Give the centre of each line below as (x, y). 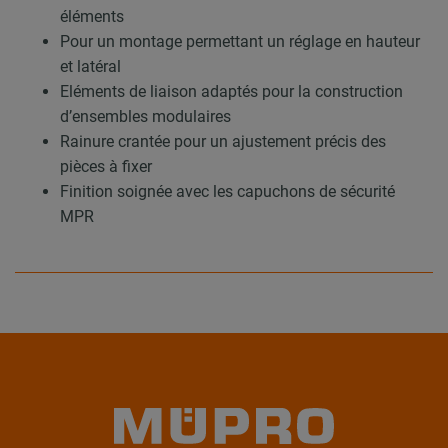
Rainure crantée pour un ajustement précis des (223, 142)
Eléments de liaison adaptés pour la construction (231, 92)
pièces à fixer (106, 167)
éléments (92, 17)
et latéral (90, 67)
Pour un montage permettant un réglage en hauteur (240, 42)
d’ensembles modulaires (145, 117)
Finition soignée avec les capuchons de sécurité (227, 192)
